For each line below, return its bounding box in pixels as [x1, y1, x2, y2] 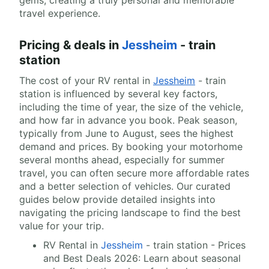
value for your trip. [19, 220, 104, 232]
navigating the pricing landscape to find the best [19, 207, 241, 219]
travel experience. [19, 7, 100, 19]
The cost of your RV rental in [19, 74, 153, 86]
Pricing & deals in [19, 38, 122, 52]
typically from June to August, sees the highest [19, 127, 234, 139]
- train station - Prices [143, 239, 246, 251]
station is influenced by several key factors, [19, 88, 217, 100]
